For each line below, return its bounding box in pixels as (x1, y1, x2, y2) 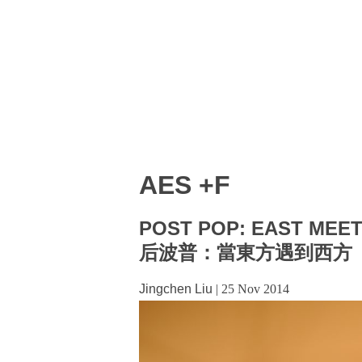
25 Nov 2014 (221, 282, 289, 297)
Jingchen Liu (139, 282, 213, 297)
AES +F (139, 170, 230, 200)
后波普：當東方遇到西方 (139, 242, 352, 264)
